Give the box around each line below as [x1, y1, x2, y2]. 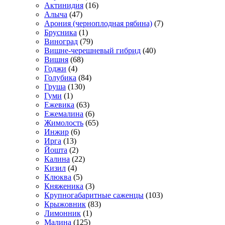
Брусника [44, 28, 77, 37]
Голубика [44, 73, 76, 82]
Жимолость [44, 119, 83, 128]
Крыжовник [44, 200, 86, 209]
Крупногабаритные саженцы [44, 191, 144, 200]
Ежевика [44, 100, 74, 109]
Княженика [44, 182, 83, 191]
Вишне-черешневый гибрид [44, 46, 141, 55]
